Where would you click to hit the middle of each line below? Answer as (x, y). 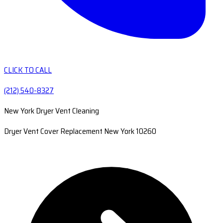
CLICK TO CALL (28, 70)
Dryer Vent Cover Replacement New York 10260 (80, 131)
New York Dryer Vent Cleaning (52, 111)
